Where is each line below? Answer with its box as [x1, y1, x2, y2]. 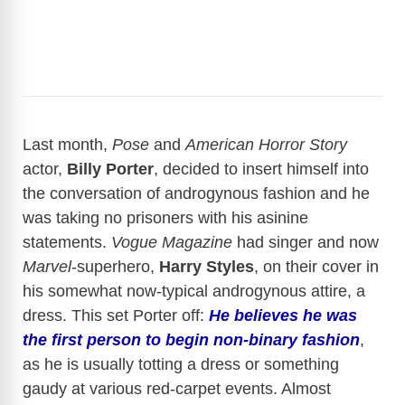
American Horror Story [185, 135, 347, 154]
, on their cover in [254, 257, 379, 276]
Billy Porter [67, 159, 154, 178]
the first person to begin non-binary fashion [23, 330, 360, 349]
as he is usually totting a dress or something [23, 354, 339, 373]
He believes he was [209, 306, 357, 325]
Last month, [23, 135, 112, 154]
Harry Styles [159, 257, 254, 276]
